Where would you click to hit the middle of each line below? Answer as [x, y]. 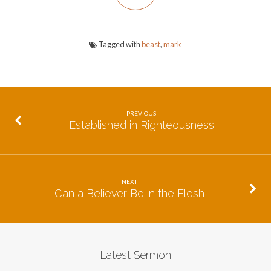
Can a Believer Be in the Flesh [130, 194]
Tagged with [119, 44]
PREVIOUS [142, 113]
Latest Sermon [135, 255]
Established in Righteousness [141, 125]
